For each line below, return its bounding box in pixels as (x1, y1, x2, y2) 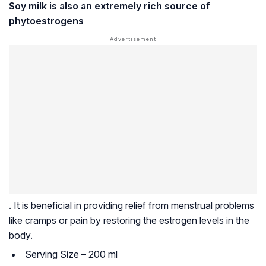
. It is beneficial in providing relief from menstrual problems (9, 199, 254, 212)
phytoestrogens (9, 15, 84, 27)
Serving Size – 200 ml (25, 248, 118, 261)
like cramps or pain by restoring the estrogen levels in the (9, 214, 249, 227)
